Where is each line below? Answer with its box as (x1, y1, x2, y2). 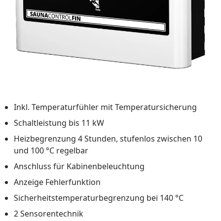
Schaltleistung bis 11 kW (14, 117, 104, 128)
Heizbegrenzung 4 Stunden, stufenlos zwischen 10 (14, 133, 202, 144)
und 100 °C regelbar (14, 145, 88, 156)
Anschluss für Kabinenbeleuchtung (14, 160, 145, 172)
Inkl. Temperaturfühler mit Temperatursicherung (14, 101, 197, 112)
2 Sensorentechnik (14, 208, 83, 219)
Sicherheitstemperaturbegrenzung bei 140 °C (14, 192, 184, 203)
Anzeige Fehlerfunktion (14, 176, 101, 187)
